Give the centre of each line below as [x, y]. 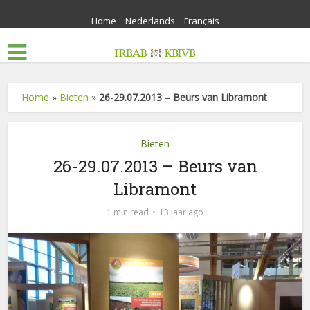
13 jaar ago [181, 212]
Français [201, 21]
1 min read [128, 212]
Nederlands [150, 21]
